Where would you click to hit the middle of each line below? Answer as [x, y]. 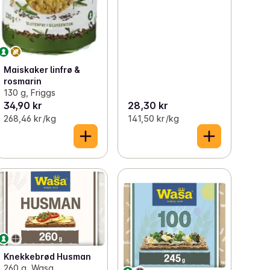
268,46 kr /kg [30, 118]
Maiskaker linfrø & [42, 69]
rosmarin [23, 81]
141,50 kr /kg [153, 118]
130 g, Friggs [30, 92]
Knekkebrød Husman [48, 257]
